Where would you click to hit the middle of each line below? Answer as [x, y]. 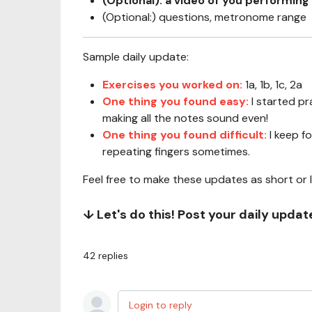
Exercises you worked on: [174, 85]
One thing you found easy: [177, 101]
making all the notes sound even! [185, 118]
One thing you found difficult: [186, 135]
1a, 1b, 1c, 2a [274, 85]
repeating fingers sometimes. [176, 151]
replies [113, 256]
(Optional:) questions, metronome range [204, 17]
